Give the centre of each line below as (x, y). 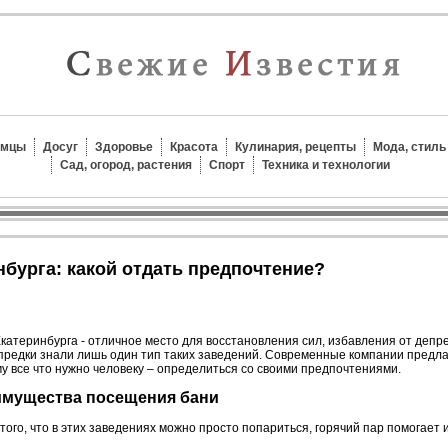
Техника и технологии (325, 165)
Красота (194, 147)
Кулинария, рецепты (295, 147)
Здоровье (124, 147)
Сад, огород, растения (125, 165)
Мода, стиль (409, 147)
